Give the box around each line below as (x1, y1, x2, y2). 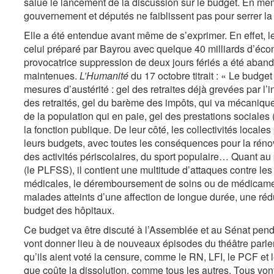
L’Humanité (80, 68, 128, 83)
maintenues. (24, 68, 80, 83)
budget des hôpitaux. (24, 203, 114, 217)
